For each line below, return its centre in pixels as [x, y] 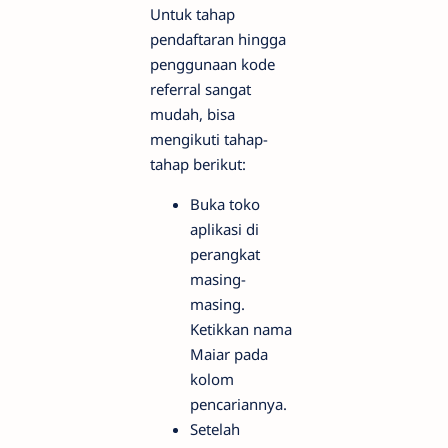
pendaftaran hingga [218, 39]
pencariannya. [238, 404]
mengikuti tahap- [209, 139]
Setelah [215, 429]
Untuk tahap [192, 14]
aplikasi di [224, 229]
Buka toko [225, 204]
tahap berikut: [198, 164]
